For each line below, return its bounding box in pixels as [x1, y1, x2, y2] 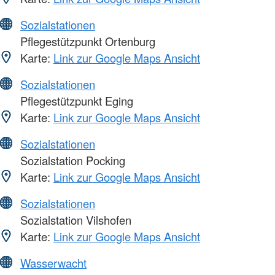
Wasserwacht [20, 254, 87, 271]
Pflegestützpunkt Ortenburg [17, 33, 155, 49]
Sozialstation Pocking [17, 152, 125, 168]
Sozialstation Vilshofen [17, 211, 131, 228]
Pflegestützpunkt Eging [17, 92, 133, 109]
